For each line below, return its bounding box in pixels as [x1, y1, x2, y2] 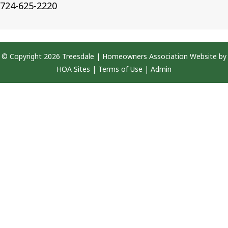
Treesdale [62, 51, 94, 62]
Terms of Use [98, 64, 142, 74]
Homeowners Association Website [102, 51, 217, 62]
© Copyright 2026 [2, 51, 62, 62]
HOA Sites [56, 64, 90, 74]
